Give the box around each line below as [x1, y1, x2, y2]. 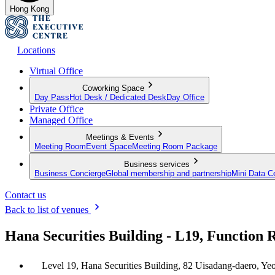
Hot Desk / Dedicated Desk [69, 92, 166, 102]
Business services [123, 159, 190, 169]
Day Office [166, 92, 204, 102]
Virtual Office [29, 65, 83, 76]
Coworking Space [82, 83, 144, 93]
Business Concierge [34, 168, 106, 178]
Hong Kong [10, 4, 49, 14]
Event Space [86, 141, 132, 151]
